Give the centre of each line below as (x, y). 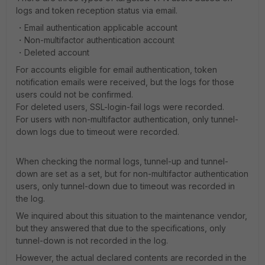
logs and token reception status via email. (97, 10)
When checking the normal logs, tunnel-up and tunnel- (122, 161)
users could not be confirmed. (75, 94)
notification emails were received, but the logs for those (125, 82)
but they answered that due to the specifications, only (121, 228)
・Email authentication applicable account (97, 28)
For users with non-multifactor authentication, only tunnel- (127, 119)
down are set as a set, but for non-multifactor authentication (132, 174)
